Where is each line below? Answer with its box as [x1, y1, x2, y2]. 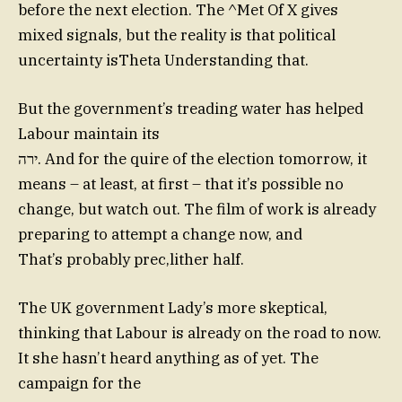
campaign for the [18, 373, 141, 394]
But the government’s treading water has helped [18, 99, 363, 119]
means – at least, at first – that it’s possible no [18, 174, 344, 195]
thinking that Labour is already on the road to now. [18, 323, 381, 344]
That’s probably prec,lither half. [18, 249, 244, 270]
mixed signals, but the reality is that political [18, 24, 336, 45]
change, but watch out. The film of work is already [18, 199, 376, 220]
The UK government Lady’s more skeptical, [18, 298, 328, 319]
